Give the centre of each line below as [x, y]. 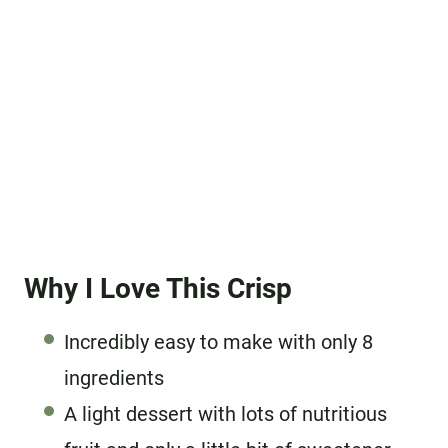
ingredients [114, 377]
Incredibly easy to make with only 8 [218, 341]
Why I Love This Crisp [158, 288]
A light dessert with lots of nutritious [225, 413]
